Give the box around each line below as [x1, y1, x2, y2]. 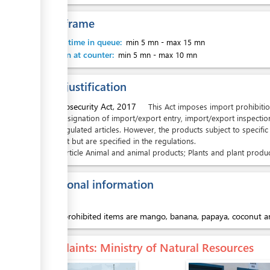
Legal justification [36, 78, 127, 94]
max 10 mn [159, 49, 197, 60]
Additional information [36, 176, 154, 192]
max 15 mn [166, 37, 205, 47]
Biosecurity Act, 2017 [58, 101, 139, 112]
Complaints [36, 239, 94, 255]
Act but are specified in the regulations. [58, 136, 196, 146]
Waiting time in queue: [36, 36, 124, 48]
